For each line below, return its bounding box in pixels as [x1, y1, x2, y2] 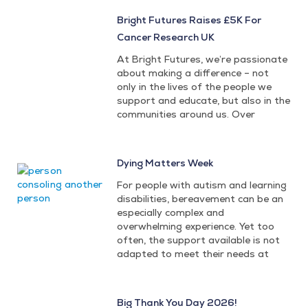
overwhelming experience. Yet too [117, 220, 275, 233]
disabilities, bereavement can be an [117, 192, 284, 206]
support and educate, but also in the [117, 94, 291, 107]
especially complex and [117, 206, 225, 219]
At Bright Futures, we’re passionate [117, 53, 288, 66]
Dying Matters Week [117, 157, 214, 170]
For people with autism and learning [117, 179, 287, 192]
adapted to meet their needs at [117, 247, 269, 261]
